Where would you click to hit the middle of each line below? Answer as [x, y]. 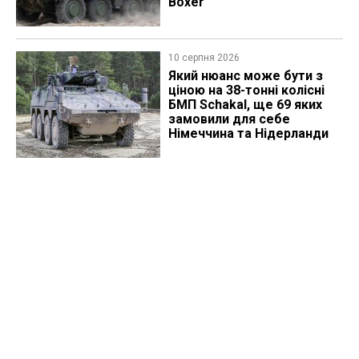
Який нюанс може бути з [245, 76]
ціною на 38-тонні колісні [246, 91]
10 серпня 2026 [204, 58]
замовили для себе [229, 119]
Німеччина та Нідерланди [248, 134]
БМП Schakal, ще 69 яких [245, 105]
